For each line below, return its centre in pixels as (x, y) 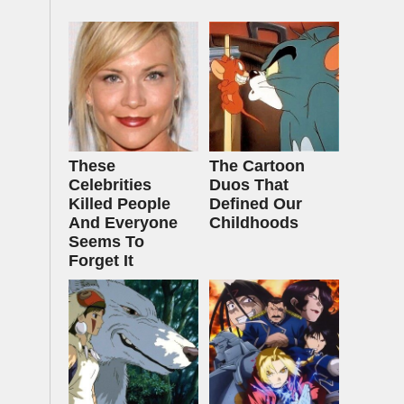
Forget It (101, 261)
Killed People (119, 204)
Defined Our (256, 204)
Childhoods (254, 223)
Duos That (249, 185)
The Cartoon (257, 166)
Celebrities (110, 185)
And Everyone (123, 223)
